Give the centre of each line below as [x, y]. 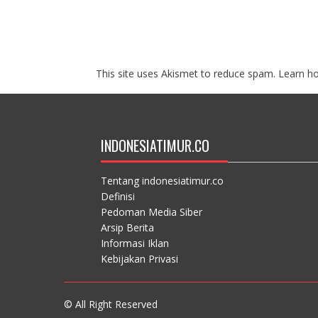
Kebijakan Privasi [139, 258]
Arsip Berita [127, 227]
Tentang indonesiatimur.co [162, 180]
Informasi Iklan [135, 243]
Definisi [117, 196]
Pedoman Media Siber [151, 212]
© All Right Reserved [110, 304]
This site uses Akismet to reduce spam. [187, 73]
